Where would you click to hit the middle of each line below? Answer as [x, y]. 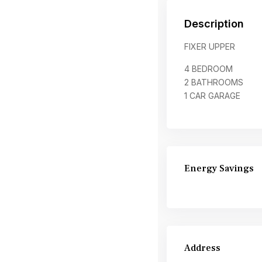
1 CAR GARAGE [212, 96]
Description [214, 24]
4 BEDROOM [208, 69]
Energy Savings [219, 168]
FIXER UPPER [210, 46]
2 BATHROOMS [214, 82]
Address [202, 248]
